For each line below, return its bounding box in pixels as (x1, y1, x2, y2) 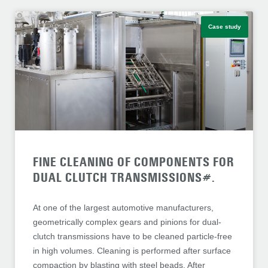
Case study (208, 23, 241, 31)
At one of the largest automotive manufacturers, (33, 203, 214, 213)
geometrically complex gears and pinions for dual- (33, 217, 221, 227)
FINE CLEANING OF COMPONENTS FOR (33, 154, 234, 170)
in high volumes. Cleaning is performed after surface (33, 246, 231, 256)
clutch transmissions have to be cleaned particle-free (33, 232, 232, 242)
